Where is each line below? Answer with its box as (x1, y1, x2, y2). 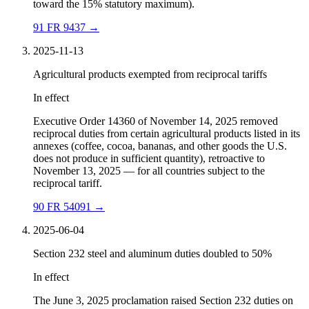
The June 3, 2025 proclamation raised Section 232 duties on (33, 295, 293, 307)
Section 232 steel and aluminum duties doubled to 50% (33, 248, 272, 260)
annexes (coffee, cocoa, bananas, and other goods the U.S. (33, 140, 287, 152)
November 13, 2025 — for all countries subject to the (33, 165, 265, 177)
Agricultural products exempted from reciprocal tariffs (33, 68, 267, 81)
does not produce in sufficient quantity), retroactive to (33, 152, 265, 165)
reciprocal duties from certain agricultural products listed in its (33, 128, 300, 140)
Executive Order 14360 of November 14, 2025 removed (33, 115, 278, 128)
